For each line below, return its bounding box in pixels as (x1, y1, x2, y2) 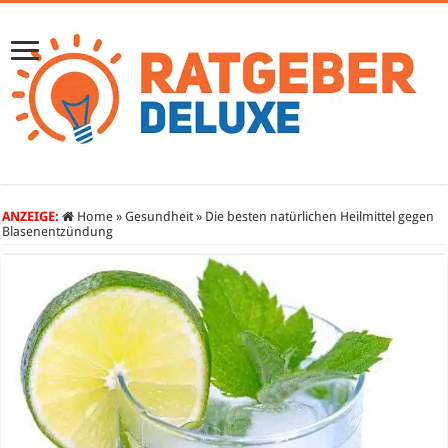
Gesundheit (125, 209, 194, 224)
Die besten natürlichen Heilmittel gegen (205, 209, 435, 224)
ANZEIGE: (2, 209, 60, 224)
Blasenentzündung (2, 224, 114, 239)
